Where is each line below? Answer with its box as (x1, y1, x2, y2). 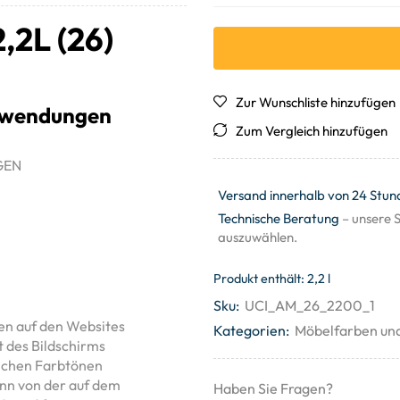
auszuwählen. (218, 229, 297, 246)
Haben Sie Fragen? (213, 379, 333, 397)
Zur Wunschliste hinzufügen (236, 94, 396, 111)
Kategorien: (213, 321, 289, 339)
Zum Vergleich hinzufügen (236, 122, 387, 139)
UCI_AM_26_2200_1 (245, 296, 375, 314)
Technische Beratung (218, 210, 339, 227)
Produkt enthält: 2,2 (213, 271, 328, 287)
